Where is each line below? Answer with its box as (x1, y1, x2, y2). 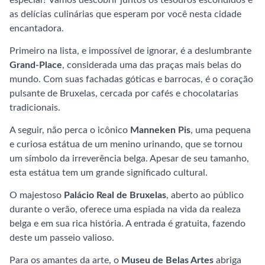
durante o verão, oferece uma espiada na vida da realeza (9, 205, 241, 214)
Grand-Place (9, 60, 62, 70)
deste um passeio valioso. (9, 233, 114, 243)
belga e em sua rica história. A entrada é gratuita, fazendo (9, 219, 245, 228)
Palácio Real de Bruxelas (64, 190, 166, 200)
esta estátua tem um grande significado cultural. (9, 168, 208, 177)
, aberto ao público (166, 190, 244, 200)
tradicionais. (9, 103, 60, 112)
